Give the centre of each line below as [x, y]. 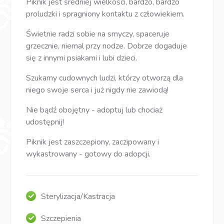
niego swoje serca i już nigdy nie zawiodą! [97, 90]
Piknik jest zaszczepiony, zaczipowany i [93, 142]
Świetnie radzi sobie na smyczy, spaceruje [98, 34]
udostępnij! [45, 122]
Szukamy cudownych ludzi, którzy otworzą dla [105, 78]
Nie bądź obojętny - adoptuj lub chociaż [94, 110]
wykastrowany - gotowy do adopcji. [89, 154]
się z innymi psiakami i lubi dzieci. [82, 58]
